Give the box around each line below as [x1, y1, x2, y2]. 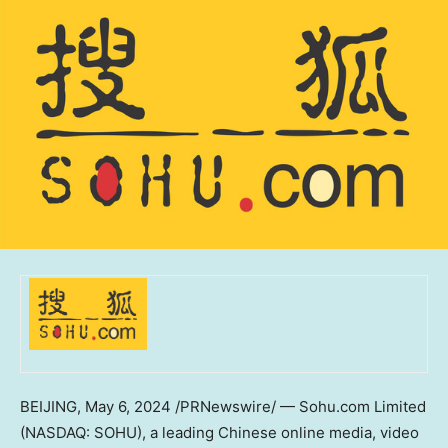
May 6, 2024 [85, 397, 171, 417]
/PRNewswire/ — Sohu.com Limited [171, 397, 426, 417]
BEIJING [20, 397, 77, 417]
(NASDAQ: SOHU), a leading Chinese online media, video [20, 423, 419, 443]
